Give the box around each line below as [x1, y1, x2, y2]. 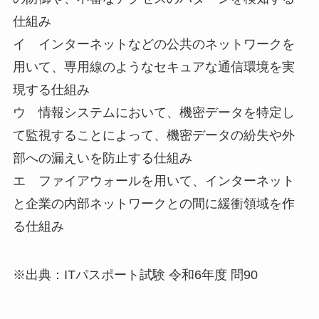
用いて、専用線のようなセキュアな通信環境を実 [12, 59, 295, 74]
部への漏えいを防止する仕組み [12, 150, 192, 165]
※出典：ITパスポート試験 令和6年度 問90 [12, 267, 258, 282]
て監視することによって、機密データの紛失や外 [12, 127, 295, 142]
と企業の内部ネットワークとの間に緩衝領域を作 [12, 196, 295, 211]
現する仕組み [12, 82, 90, 97]
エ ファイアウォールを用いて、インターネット [12, 173, 295, 188]
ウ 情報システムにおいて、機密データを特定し [12, 105, 295, 120]
